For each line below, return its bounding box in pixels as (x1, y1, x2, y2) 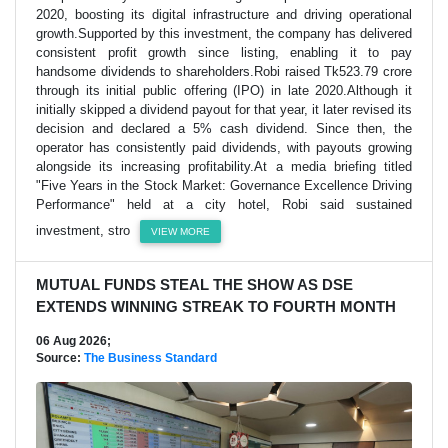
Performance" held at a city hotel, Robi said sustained (36, 197, 412, 213)
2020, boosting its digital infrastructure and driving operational (36, 7, 412, 23)
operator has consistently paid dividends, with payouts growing (36, 140, 412, 156)
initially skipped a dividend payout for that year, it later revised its (36, 102, 412, 118)
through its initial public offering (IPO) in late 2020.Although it (36, 83, 412, 99)
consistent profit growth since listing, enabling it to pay (36, 45, 412, 61)
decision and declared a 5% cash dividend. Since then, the (36, 121, 412, 137)
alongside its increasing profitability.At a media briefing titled (36, 159, 412, 175)
